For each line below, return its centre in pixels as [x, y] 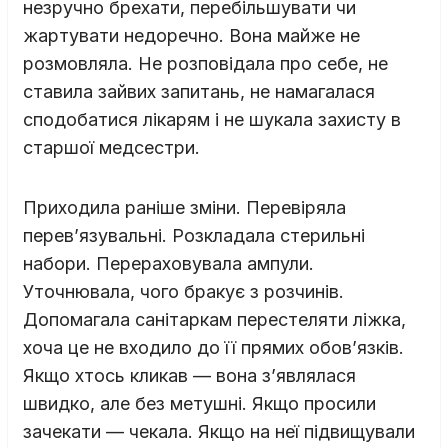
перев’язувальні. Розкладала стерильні [194, 235]
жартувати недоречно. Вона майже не [191, 35]
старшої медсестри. [111, 147]
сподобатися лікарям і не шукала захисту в [212, 119]
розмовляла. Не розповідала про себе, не [205, 63]
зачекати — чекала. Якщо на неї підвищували [219, 431]
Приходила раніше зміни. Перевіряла [184, 207]
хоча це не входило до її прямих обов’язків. [213, 347]
